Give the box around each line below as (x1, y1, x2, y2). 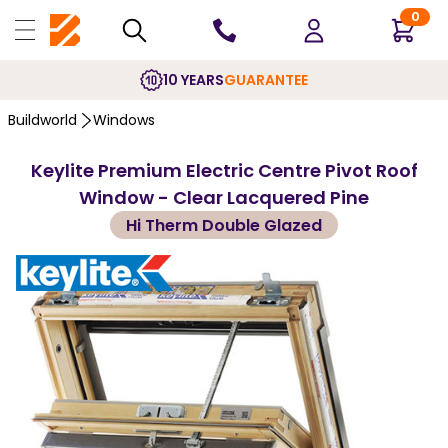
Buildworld (8, 110, 77, 130)
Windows (93, 110, 155, 130)
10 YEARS (163, 69, 224, 90)
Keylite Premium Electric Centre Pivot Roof (30, 158, 418, 183)
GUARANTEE (224, 69, 308, 90)
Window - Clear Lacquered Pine (79, 185, 369, 210)
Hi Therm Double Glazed (126, 213, 322, 237)
